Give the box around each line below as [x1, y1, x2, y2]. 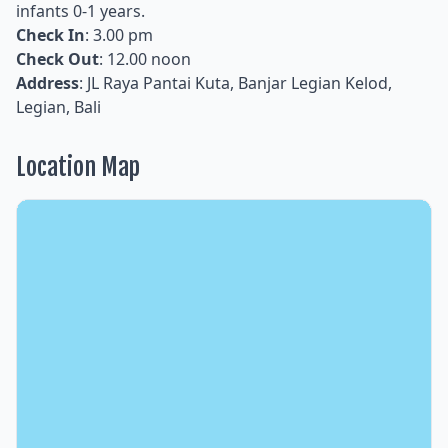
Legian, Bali [16, 96, 101, 119]
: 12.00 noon [99, 48, 191, 71]
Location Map [16, 152, 140, 183]
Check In [16, 24, 85, 47]
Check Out [16, 48, 99, 71]
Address [16, 72, 79, 95]
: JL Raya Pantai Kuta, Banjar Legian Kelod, [79, 72, 392, 95]
